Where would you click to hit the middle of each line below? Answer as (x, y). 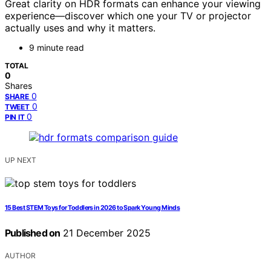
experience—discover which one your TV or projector (128, 16)
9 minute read (57, 48)
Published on (33, 233)
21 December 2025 (106, 233)
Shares (18, 86)
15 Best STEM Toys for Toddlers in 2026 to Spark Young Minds (93, 208)
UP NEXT (21, 160)
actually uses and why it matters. (80, 28)
